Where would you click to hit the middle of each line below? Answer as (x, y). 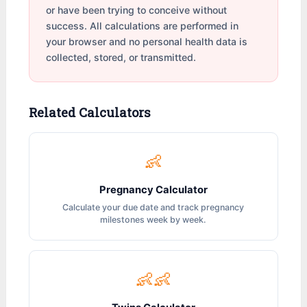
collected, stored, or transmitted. (121, 58)
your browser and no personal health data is (147, 42)
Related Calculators (90, 113)
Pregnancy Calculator (153, 190)
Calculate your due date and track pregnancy (153, 208)
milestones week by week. (153, 220)
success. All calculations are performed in (143, 26)
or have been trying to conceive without (137, 10)
